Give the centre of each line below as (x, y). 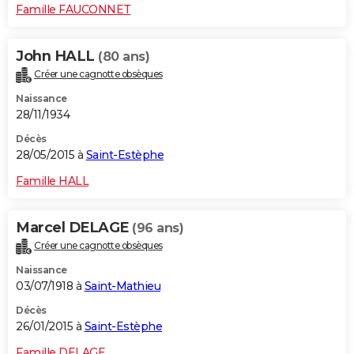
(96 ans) (158, 228)
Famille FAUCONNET (73, 9)
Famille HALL (52, 181)
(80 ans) (124, 56)
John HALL (57, 56)
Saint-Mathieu (122, 286)
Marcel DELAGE (74, 227)
